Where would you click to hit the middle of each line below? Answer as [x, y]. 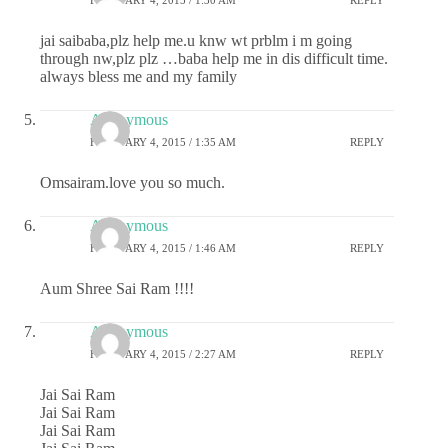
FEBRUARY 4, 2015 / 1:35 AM [163, 141]
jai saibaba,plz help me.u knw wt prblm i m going [196, 41]
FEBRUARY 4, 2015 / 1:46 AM [163, 247]
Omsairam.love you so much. [132, 183]
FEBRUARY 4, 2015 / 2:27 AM [163, 353]
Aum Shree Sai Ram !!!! [117, 289]
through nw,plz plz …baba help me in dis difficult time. [214, 59]
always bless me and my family [138, 77]
